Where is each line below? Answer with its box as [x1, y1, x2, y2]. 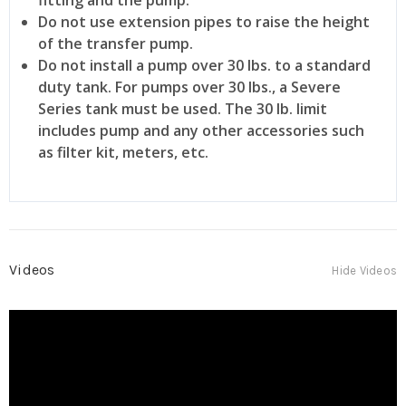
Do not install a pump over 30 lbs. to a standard [38, 54, 372, 75]
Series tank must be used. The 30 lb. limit [38, 98, 328, 119]
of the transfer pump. [38, 33, 194, 53]
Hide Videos [332, 263, 397, 277]
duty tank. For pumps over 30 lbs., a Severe [38, 76, 342, 97]
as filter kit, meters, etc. [38, 141, 209, 162]
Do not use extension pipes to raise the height [38, 11, 371, 32]
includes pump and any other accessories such [38, 120, 365, 140]
